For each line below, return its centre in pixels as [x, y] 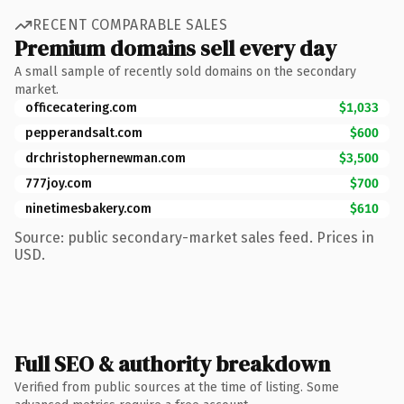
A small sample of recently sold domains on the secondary [185, 71]
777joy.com [59, 183]
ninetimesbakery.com [88, 208]
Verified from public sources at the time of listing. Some [177, 387]
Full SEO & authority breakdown [172, 363]
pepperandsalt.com [84, 133]
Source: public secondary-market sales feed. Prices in [194, 237]
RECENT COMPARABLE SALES [130, 25]
